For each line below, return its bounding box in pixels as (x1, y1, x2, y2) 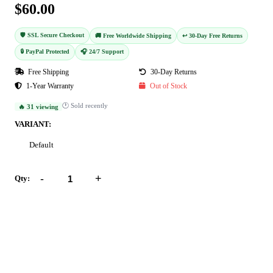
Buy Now (119, 243, 161, 254)
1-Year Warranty (24, 82, 74, 91)
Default (29, 140, 54, 150)
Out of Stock (148, 82, 187, 91)
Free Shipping (26, 68, 69, 77)
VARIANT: (15, 119, 51, 129)
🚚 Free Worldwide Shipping (95, 32, 171, 40)
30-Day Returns (149, 68, 197, 77)
